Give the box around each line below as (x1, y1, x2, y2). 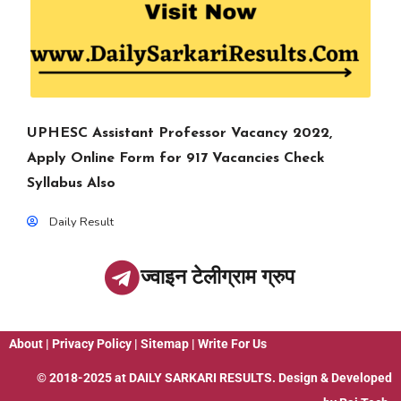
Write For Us (198, 337, 267, 351)
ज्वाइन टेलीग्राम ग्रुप (140, 265, 294, 289)
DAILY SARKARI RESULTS (129, 371, 272, 385)
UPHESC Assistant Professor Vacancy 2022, (27, 126, 332, 141)
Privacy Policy (52, 337, 132, 351)
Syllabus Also (27, 176, 115, 191)
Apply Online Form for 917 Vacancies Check (27, 151, 325, 166)
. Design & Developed (272, 371, 392, 385)
